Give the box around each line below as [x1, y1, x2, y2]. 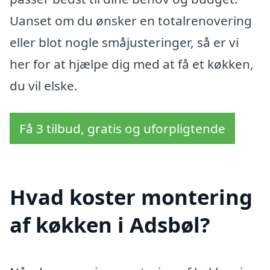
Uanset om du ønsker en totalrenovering [10, 11, 252, 29]
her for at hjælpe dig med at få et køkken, [10, 55, 254, 72]
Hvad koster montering [10, 183, 253, 212]
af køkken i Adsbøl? [10, 210, 210, 239]
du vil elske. [10, 77, 78, 94]
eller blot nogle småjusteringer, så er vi [10, 33, 239, 51]
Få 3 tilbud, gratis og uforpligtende [19, 120, 225, 137]
